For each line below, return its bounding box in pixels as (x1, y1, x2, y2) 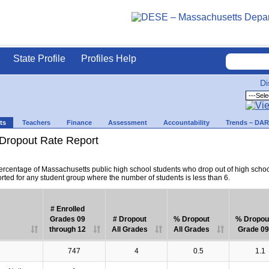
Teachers (22, 119, 50, 126)
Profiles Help (81, 53, 136, 64)
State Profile (13, 53, 65, 64)
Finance (67, 119, 92, 126)
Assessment (108, 119, 147, 126)
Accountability (163, 119, 210, 126)
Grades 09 (50, 215, 85, 223)
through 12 (49, 225, 86, 234)
